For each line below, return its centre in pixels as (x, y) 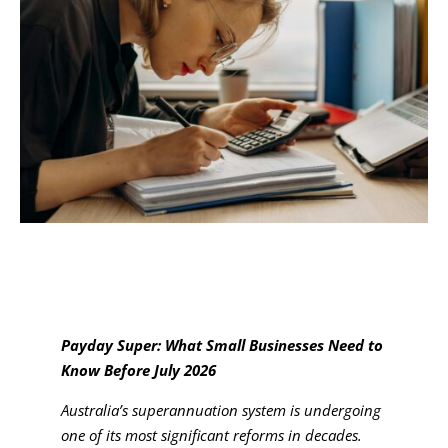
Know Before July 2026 (138, 369)
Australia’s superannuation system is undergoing (220, 409)
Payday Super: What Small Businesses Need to (221, 344)
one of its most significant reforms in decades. (211, 434)
